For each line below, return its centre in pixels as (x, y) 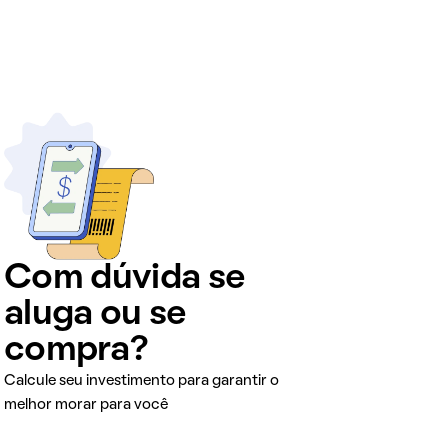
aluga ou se (95, 315)
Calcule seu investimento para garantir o (141, 381)
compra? (76, 351)
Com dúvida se (125, 279)
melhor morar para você (86, 405)
